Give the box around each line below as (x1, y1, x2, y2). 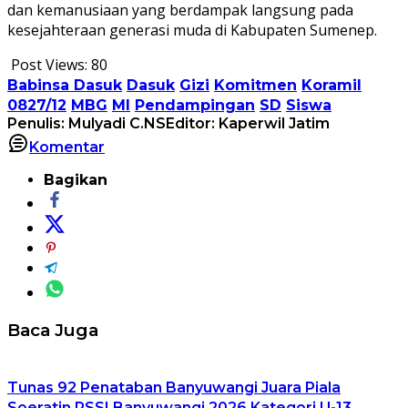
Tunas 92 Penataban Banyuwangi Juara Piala (7, 379, 341, 397)
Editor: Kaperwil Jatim (166, 114, 330, 132)
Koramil (301, 76, 362, 94)
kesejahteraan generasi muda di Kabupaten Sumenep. (7, 19, 377, 40)
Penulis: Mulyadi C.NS (7, 114, 166, 132)
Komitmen (214, 76, 297, 94)
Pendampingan (135, 96, 255, 114)
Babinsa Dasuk (7, 76, 122, 94)
